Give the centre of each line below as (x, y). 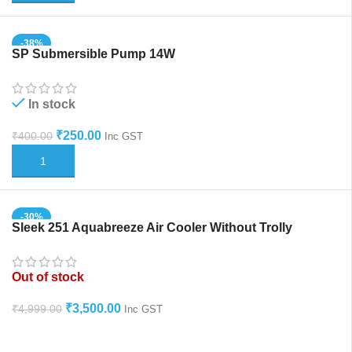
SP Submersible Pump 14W (94, 53)
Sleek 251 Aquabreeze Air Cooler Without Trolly (152, 228)
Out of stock (48, 277)
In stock (52, 104)
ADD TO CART (56, 160)
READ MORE (53, 334)
